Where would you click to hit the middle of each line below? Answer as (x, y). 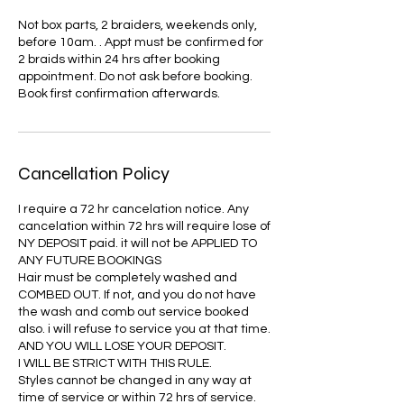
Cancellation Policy (94, 174)
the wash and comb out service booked (133, 312)
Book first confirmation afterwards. (119, 94)
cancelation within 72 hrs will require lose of (144, 226)
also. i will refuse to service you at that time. (144, 329)
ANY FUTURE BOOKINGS (90, 261)
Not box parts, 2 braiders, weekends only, (138, 25)
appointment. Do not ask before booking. (135, 77)
